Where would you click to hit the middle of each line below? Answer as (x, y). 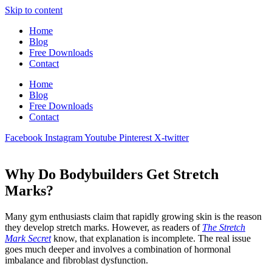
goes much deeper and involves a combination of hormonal (118, 249)
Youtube (100, 138)
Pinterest (135, 138)
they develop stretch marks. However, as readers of (104, 227)
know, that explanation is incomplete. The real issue (151, 238)
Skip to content (34, 10)
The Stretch (224, 227)
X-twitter (172, 138)
